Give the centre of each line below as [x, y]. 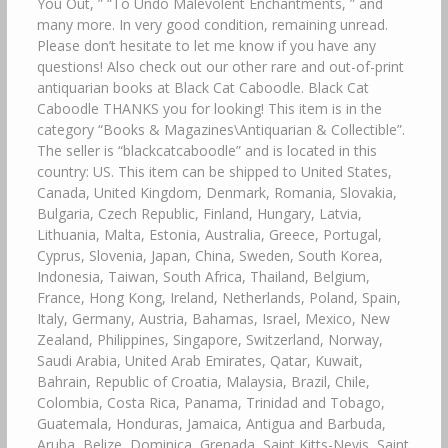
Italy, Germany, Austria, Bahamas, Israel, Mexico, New [213, 318]
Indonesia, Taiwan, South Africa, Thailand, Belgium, [203, 276]
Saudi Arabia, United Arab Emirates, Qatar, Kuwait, [199, 360]
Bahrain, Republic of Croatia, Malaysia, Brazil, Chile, [203, 381]
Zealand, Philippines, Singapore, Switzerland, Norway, [209, 339]
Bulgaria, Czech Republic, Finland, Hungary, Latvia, [199, 213]
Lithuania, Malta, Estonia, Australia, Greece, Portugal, [209, 234]
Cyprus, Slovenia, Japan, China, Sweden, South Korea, [209, 255]
